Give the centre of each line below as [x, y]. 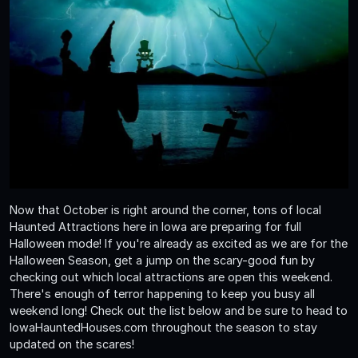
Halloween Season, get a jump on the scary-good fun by [162, 261]
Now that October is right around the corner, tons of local [165, 210]
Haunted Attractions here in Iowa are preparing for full [155, 227]
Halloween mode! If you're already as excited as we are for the [179, 244]
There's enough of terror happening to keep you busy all [162, 294]
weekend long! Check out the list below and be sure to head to [179, 311]
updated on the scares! [72, 344]
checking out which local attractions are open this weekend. [171, 277]
